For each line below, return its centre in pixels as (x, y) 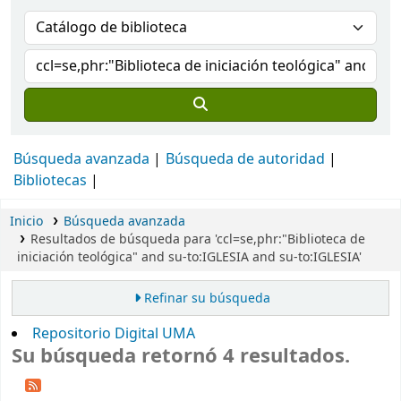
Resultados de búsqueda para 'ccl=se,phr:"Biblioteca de (197, 239)
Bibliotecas (50, 181)
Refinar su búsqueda (207, 299)
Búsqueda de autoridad (245, 159)
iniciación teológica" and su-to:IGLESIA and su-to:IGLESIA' (189, 257)
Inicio (26, 222)
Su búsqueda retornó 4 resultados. (181, 357)
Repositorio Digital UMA (114, 334)
